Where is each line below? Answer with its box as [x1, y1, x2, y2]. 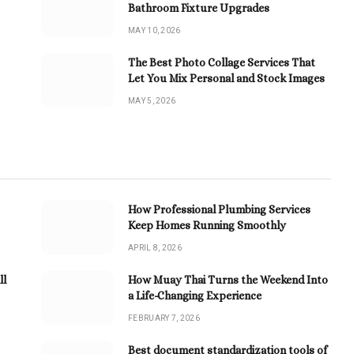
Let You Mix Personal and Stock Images [128, 71, 325, 85]
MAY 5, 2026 [128, 96, 176, 105]
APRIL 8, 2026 [128, 243, 182, 252]
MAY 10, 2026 [128, 25, 181, 35]
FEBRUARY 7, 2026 [128, 313, 200, 322]
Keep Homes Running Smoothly [128, 218, 286, 232]
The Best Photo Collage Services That [128, 55, 315, 69]
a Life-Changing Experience [128, 288, 262, 302]
